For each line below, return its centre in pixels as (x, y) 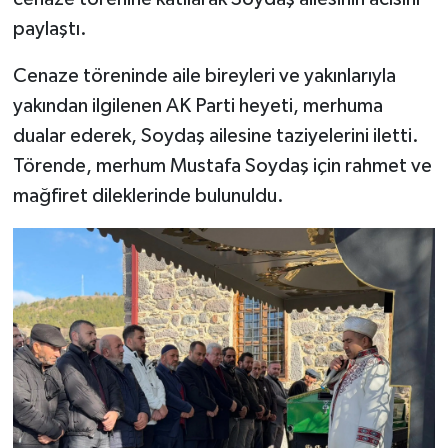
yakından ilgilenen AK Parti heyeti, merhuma (197, 105)
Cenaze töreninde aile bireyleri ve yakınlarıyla (204, 75)
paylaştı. (49, 28)
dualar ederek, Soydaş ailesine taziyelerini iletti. (215, 135)
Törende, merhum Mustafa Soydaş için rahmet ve (222, 165)
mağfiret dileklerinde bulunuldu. (148, 195)
